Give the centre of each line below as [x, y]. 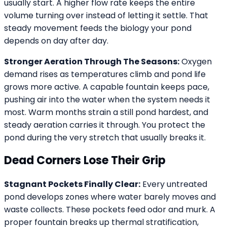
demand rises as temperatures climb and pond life [105, 74]
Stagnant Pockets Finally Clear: [72, 184]
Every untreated [174, 184]
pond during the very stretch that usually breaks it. [105, 138]
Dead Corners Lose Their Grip [85, 161]
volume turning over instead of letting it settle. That [106, 16]
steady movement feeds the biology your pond [98, 28]
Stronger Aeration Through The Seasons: [92, 62]
